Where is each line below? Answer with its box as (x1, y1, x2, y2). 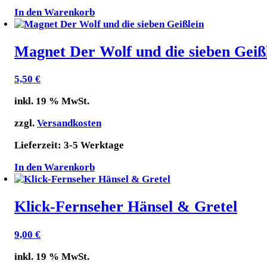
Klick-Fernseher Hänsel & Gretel (14, 198, 237, 216)
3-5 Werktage (64, 139, 124, 151)
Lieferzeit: (14, 139, 64, 151)
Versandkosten (37, 117, 101, 129)
